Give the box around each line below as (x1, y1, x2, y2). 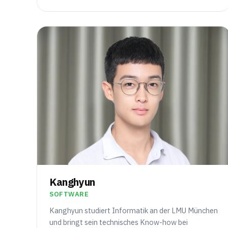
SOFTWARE (49, 189, 89, 198)
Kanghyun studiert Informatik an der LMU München (49, 205, 218, 215)
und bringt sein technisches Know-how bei (49, 217, 188, 227)
